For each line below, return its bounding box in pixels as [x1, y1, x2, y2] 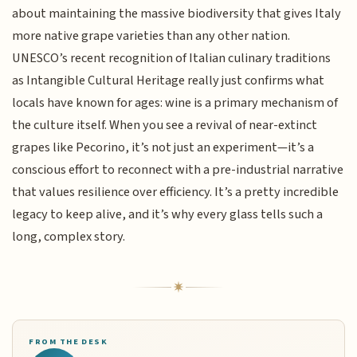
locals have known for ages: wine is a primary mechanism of [12, 93, 339, 113]
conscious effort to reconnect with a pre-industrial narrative [12, 160, 344, 180]
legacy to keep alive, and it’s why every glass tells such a [12, 205, 324, 225]
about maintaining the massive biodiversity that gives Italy [12, 4, 342, 24]
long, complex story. [12, 227, 126, 247]
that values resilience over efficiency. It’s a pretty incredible [12, 182, 339, 202]
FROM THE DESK [29, 335, 108, 348]
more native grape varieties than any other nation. [12, 26, 291, 46]
